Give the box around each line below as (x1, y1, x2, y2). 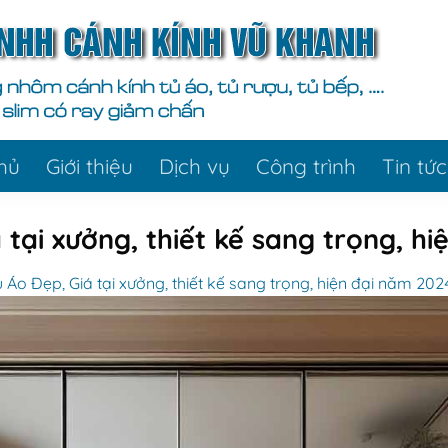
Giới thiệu (46, 153, 133, 179)
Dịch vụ (159, 153, 230, 179)
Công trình (256, 153, 356, 179)
